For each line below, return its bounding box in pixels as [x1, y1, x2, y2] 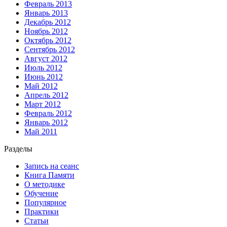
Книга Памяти [24, 170, 74, 179]
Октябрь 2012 [24, 35, 71, 45]
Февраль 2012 [24, 108, 72, 118]
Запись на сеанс [24, 161, 79, 170]
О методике [24, 179, 65, 188]
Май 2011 [24, 127, 57, 136]
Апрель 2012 [24, 90, 68, 99]
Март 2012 [24, 99, 61, 108]
